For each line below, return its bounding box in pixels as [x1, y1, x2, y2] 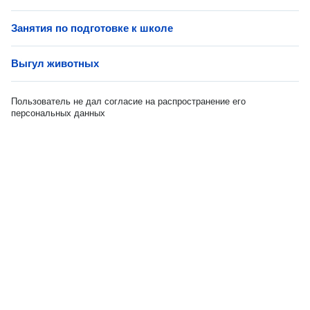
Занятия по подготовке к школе [11, 22, 173, 34]
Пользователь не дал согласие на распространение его [11, 96, 246, 107]
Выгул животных [11, 57, 99, 69]
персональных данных [11, 108, 105, 118]
